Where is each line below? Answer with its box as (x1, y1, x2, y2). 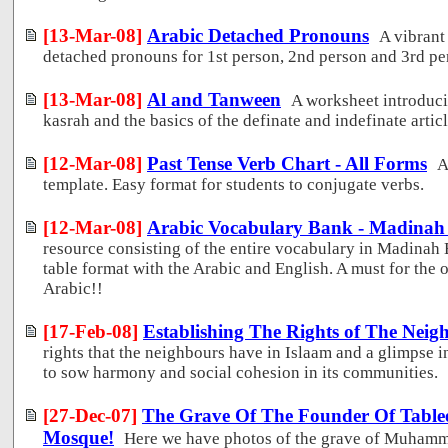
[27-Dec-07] (43, 404, 137, 426)
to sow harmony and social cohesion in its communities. (43, 362, 438, 382)
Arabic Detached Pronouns (147, 24, 369, 46)
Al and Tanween (147, 88, 281, 110)
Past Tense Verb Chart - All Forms (147, 152, 427, 174)
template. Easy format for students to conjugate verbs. (43, 174, 424, 194)
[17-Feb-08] (43, 320, 138, 342)
